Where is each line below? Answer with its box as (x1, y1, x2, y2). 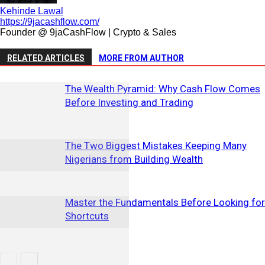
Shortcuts (65, 209, 109, 222)
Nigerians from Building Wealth (65, 153, 203, 165)
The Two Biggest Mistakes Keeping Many (65, 139, 247, 151)
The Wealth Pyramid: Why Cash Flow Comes (65, 82, 260, 95)
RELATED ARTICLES (7, 53, 85, 63)
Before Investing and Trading (65, 96, 193, 108)
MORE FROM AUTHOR (99, 53, 184, 63)
